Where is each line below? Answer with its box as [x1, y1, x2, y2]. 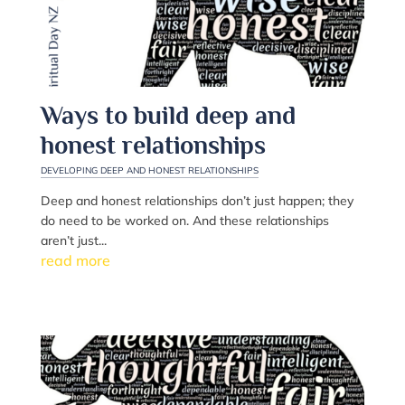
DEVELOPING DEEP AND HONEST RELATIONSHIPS [40, 164, 259, 176]
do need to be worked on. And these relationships [40, 212, 329, 229]
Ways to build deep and [40, 100, 296, 129]
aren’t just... [40, 231, 107, 249]
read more [40, 250, 110, 269]
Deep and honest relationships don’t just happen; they [40, 192, 353, 209]
